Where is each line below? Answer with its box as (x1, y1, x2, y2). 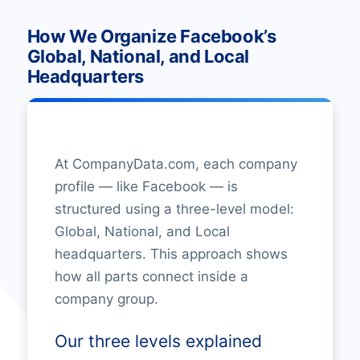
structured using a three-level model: (54, 200, 294, 217)
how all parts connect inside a (54, 268, 248, 284)
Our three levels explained (54, 331, 262, 351)
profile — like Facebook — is (54, 178, 238, 194)
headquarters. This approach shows (54, 245, 288, 262)
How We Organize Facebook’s (27, 25, 276, 47)
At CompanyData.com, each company (54, 155, 297, 172)
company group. (54, 290, 158, 307)
